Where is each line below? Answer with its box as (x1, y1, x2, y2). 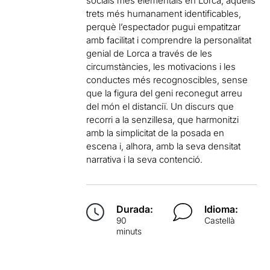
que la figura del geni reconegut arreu (86, 87, 243, 99)
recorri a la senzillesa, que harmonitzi (86, 114, 239, 125)
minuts (116, 226, 142, 236)
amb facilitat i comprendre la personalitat (86, 34, 252, 46)
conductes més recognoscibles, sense (86, 74, 248, 86)
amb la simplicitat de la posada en (86, 127, 225, 139)
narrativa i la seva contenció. (86, 154, 203, 165)
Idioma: (204, 203, 238, 215)
